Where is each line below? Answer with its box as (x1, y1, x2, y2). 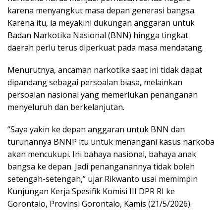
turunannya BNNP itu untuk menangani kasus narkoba (7, 136, 215, 147)
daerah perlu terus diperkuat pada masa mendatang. (7, 42, 204, 53)
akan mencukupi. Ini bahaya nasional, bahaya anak (7, 149, 196, 160)
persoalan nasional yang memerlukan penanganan (7, 89, 198, 100)
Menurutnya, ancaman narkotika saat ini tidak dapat (7, 64, 202, 75)
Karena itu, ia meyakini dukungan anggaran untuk (7, 17, 195, 28)
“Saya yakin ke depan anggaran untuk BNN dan (7, 124, 185, 135)
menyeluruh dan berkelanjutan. (7, 102, 124, 112)
